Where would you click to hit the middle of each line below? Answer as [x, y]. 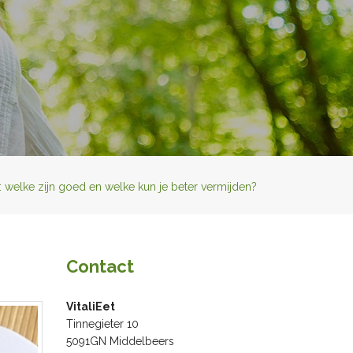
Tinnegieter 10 [102, 324]
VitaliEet [90, 307]
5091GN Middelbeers [120, 341]
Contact [100, 266]
